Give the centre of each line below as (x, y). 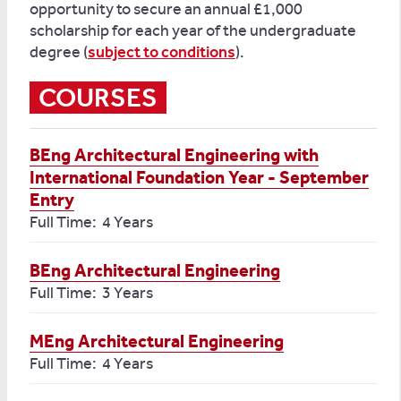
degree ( (59, 52)
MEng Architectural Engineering (157, 341)
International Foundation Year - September (199, 177)
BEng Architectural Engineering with (174, 155)
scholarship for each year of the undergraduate (193, 30)
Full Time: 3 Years (91, 293)
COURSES (98, 98)
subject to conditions (162, 52)
